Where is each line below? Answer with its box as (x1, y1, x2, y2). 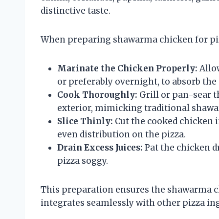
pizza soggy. (57, 155, 108, 166)
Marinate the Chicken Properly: (57, 63, 197, 74)
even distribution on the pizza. (57, 129, 186, 140)
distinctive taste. (41, 5, 110, 16)
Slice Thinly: (57, 115, 113, 127)
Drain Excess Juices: (57, 142, 143, 153)
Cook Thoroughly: (57, 89, 137, 100)
